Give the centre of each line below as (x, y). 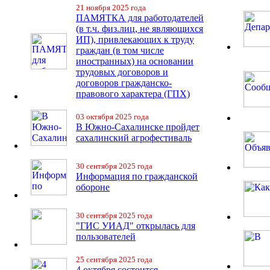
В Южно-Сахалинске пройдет (138, 127)
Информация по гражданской (137, 176)
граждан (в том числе (120, 50)
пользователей (106, 237)
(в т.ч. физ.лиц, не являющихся (140, 29)
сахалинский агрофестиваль (134, 138)
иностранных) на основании (135, 61)
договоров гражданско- (124, 83)
